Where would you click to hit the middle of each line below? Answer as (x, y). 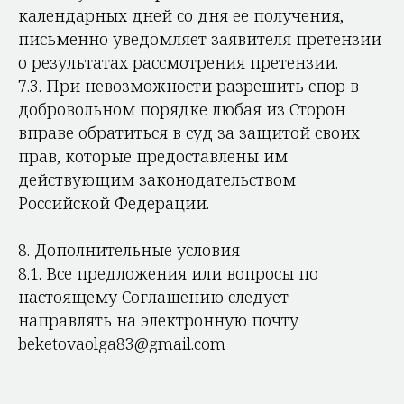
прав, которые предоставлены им (153, 156)
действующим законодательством (157, 179)
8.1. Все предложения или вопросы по (168, 273)
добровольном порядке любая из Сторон (182, 109)
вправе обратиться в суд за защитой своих (189, 133)
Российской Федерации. (114, 203)
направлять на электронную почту (158, 320)
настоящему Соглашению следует (153, 297)
